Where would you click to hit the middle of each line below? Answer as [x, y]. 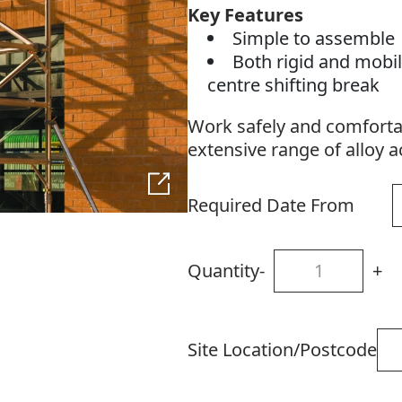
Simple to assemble [314, 39]
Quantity [223, 271]
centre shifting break [294, 85]
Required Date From [271, 205]
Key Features [245, 15]
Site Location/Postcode [282, 350]
